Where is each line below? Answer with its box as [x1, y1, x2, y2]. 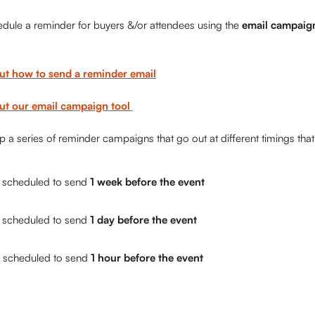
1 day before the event [87, 213, 197, 226]
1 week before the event [87, 175, 205, 188]
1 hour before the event [91, 251, 203, 264]
